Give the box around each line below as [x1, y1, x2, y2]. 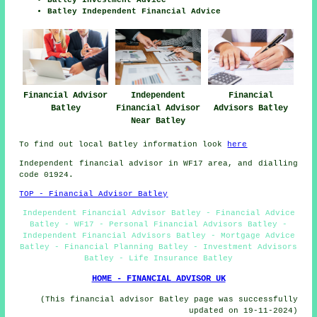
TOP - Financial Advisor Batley [19, 190, 168, 199]
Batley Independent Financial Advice [47, 6, 221, 16]
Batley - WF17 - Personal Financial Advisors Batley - [30, 220, 287, 229]
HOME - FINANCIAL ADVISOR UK [91, 274, 226, 284]
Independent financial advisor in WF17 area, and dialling [19, 159, 298, 168]
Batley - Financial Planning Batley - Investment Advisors [20, 243, 297, 252]
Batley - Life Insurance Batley [84, 254, 233, 263]
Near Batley [131, 116, 186, 127]
